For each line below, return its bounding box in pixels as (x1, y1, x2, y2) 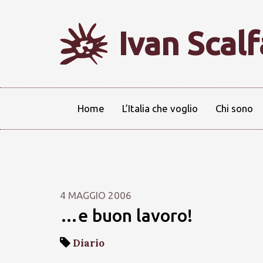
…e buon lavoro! (60, 205, 193, 225)
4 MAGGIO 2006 (60, 190, 131, 201)
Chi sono (215, 103, 253, 114)
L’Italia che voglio (122, 103, 198, 114)
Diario (73, 237, 104, 249)
